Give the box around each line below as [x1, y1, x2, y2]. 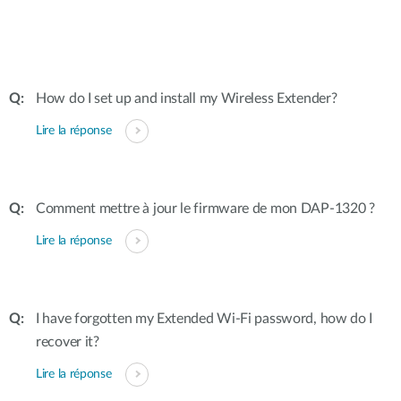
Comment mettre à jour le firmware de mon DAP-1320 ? [36, 201, 375, 216]
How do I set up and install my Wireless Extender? [36, 91, 337, 106]
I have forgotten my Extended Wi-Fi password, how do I [36, 311, 373, 326]
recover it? [36, 335, 99, 349]
